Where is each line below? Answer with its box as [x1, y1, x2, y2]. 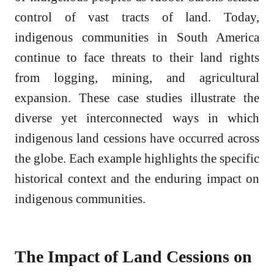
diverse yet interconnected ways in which [15, 111, 259, 125]
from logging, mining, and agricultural [15, 70, 259, 85]
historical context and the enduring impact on [15, 171, 259, 186]
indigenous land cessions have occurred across [15, 131, 259, 146]
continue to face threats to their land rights [15, 50, 259, 65]
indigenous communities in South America [15, 30, 259, 45]
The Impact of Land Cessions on [15, 247, 252, 267]
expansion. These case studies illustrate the [15, 91, 259, 105]
